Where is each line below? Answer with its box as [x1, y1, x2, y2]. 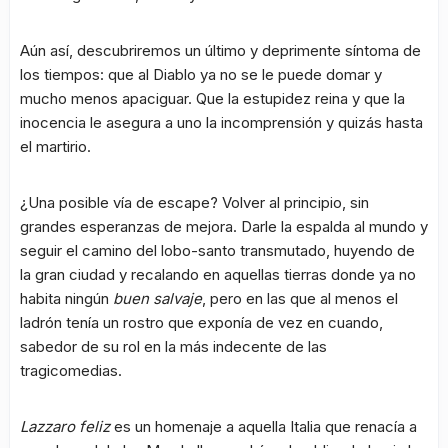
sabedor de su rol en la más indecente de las [20, 337, 327, 357]
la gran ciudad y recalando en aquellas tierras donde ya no [20, 265, 416, 285]
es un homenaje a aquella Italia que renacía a [110, 417, 417, 437]
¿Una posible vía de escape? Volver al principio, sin [20, 193, 369, 213]
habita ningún [20, 289, 113, 309]
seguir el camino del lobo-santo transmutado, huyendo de [20, 241, 415, 261]
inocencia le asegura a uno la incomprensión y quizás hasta [20, 113, 423, 133]
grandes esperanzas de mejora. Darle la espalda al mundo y [20, 217, 428, 237]
